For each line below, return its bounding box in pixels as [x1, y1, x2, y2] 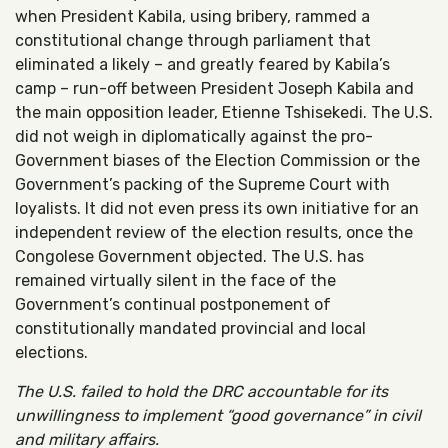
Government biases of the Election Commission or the [15, 151, 420, 170]
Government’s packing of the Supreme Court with [15, 175, 390, 194]
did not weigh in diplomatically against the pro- [15, 127, 373, 146]
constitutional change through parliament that [15, 31, 371, 50]
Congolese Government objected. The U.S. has [15, 247, 364, 266]
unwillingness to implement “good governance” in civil [15, 406, 421, 425]
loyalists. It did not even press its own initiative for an [15, 199, 419, 218]
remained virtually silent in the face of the [15, 271, 336, 290]
